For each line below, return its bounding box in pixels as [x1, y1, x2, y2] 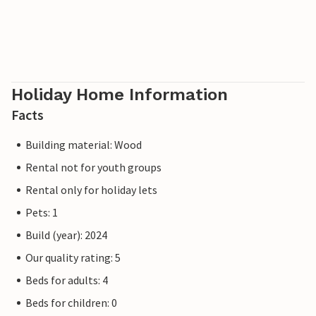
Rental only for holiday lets [25, 183, 157, 197]
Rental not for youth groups [25, 160, 162, 175]
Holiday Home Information [11, 85, 228, 105]
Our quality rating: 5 [25, 250, 121, 265]
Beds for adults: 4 [25, 273, 108, 288]
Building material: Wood [25, 138, 142, 152]
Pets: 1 [25, 205, 58, 220]
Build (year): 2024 [25, 228, 107, 243]
